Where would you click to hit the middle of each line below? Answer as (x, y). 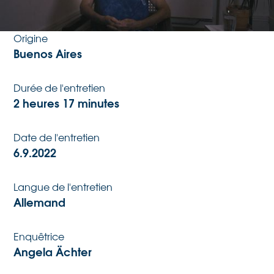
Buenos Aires (48, 53)
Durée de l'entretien (60, 87)
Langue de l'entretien (63, 187)
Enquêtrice (39, 236)
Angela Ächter (53, 251)
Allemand (40, 202)
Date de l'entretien (57, 137)
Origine (31, 38)
